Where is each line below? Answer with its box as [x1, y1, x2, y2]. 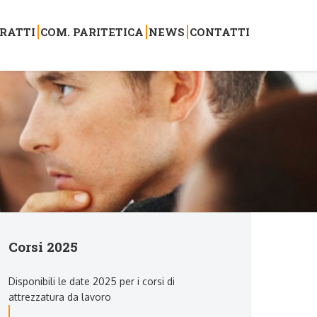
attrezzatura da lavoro [8, 291, 111, 303]
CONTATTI [190, 24, 250, 39]
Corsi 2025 [8, 238, 78, 255]
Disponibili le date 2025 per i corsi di [8, 275, 175, 287]
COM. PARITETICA [40, 24, 144, 39]
